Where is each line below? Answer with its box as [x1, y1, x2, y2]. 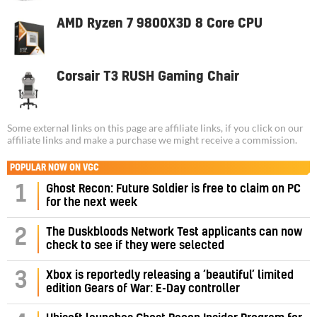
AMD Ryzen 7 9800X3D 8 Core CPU [57, 18, 263, 30]
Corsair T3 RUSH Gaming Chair [57, 71, 239, 83]
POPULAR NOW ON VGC [10, 163, 99, 173]
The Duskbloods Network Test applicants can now [46, 226, 302, 238]
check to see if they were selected [46, 240, 224, 252]
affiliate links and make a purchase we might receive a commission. [7, 134, 297, 146]
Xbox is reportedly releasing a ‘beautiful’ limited [46, 270, 294, 282]
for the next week [46, 197, 137, 209]
